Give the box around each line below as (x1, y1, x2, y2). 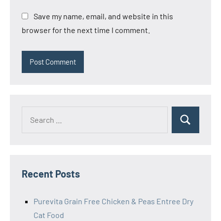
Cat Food (34, 210, 64, 220)
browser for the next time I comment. (22, 25, 150, 35)
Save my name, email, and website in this (34, 11, 173, 21)
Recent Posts (22, 167, 80, 180)
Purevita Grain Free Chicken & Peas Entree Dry (34, 196, 193, 206)
